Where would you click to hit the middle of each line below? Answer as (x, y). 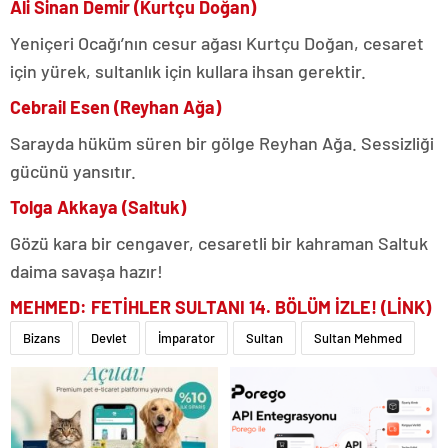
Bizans (41, 338)
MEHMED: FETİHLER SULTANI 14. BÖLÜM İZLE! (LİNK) (220, 307)
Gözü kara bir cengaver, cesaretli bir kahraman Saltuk (219, 243)
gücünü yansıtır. (73, 171)
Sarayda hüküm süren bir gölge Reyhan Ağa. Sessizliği (222, 143)
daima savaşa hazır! (86, 271)
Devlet (109, 338)
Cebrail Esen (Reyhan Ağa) (115, 107)
